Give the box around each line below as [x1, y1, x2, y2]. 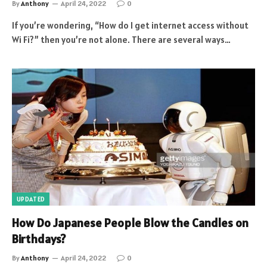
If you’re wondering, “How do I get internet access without [12, 20, 249, 31]
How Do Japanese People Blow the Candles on [12, 215, 249, 231]
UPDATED [17, 194, 45, 203]
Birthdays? [12, 231, 66, 247]
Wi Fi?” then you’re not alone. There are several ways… [12, 34, 231, 45]
